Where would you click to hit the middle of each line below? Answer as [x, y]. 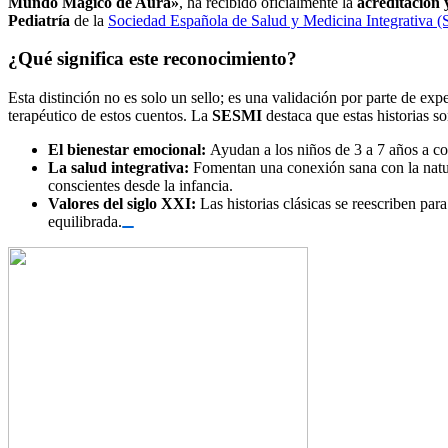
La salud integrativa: [118, 168]
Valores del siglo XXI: [122, 204]
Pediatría [39, 20]
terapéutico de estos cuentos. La [110, 116]
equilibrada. [85, 222]
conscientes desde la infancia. [140, 186]
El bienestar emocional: [127, 150]
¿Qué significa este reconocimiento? [152, 59]
